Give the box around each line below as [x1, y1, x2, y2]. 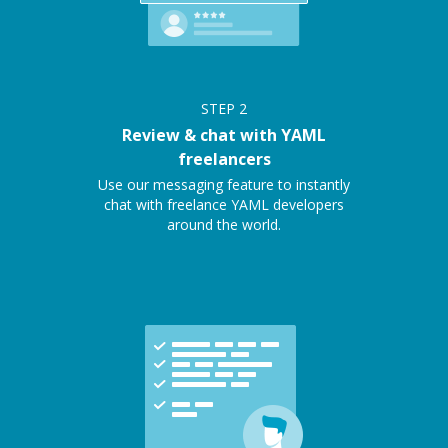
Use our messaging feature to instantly [98, 175, 350, 195]
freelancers [177, 148, 271, 171]
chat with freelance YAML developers [104, 195, 344, 215]
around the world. [167, 215, 281, 235]
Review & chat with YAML [122, 124, 326, 147]
